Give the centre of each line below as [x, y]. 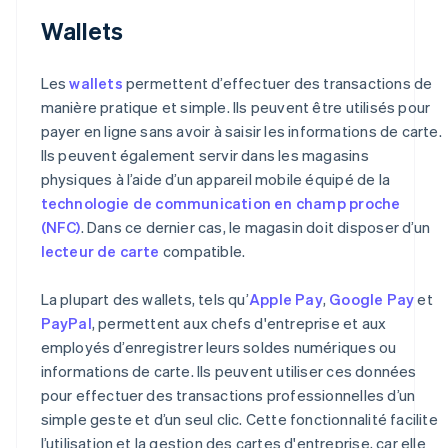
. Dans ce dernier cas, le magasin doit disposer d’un [255, 226]
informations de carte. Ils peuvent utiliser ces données [228, 370]
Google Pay [372, 298]
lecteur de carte [100, 250]
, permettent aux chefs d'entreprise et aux [239, 322]
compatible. [202, 250]
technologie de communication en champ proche [220, 202]
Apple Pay [285, 298]
